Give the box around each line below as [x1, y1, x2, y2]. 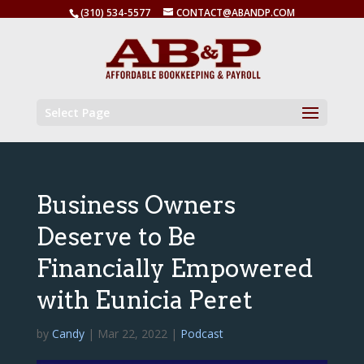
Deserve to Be [36, 222, 197, 251]
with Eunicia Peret [36, 285, 253, 314]
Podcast [180, 326, 223, 341]
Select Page [44, 105, 110, 120]
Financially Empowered [36, 253, 313, 283]
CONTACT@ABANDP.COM [175, 6, 295, 19]
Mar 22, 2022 [97, 326, 167, 341]
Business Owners [36, 190, 236, 219]
